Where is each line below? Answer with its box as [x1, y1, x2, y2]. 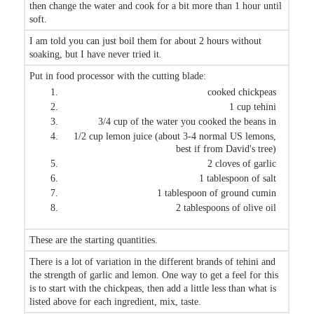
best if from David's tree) [176, 142, 277, 154]
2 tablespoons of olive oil [176, 201, 277, 213]
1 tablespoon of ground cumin [157, 186, 277, 198]
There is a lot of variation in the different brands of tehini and [29, 255, 276, 267]
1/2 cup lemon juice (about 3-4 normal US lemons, [74, 130, 277, 142]
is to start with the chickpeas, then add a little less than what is [29, 282, 277, 294]
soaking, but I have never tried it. [29, 48, 163, 60]
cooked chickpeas [207, 86, 277, 97]
